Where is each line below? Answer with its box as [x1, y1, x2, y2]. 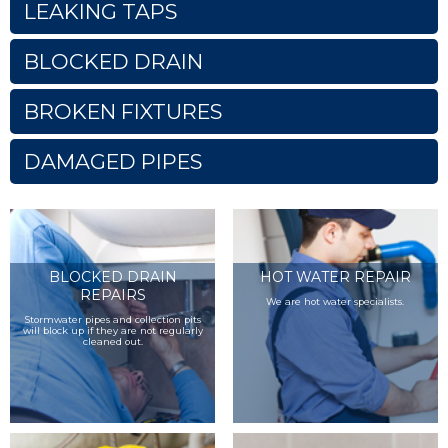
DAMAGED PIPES [24, 149, 202, 174]
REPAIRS [79, 285, 146, 304]
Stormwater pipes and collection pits [24, 313, 201, 325]
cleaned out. [82, 335, 143, 347]
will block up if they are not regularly [22, 324, 203, 336]
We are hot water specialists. [266, 295, 405, 307]
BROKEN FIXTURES [24, 99, 222, 124]
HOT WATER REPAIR [259, 267, 411, 286]
